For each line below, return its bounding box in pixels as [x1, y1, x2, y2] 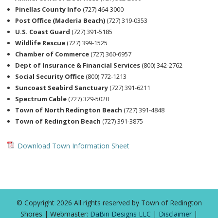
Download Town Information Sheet [18, 141, 129, 150]
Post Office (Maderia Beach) [15, 16, 107, 25]
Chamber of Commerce [15, 49, 91, 58]
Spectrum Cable [15, 94, 68, 103]
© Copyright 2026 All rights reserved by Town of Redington [16, 198, 202, 207]
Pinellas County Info [15, 4, 81, 14]
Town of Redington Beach [15, 116, 101, 126]
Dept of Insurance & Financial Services [15, 60, 142, 70]
